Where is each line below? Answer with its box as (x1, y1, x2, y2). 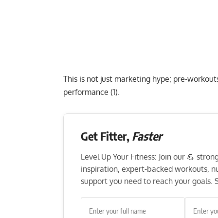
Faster (132, 128, 162, 144)
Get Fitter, (81, 128, 132, 144)
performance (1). (63, 87, 122, 97)
